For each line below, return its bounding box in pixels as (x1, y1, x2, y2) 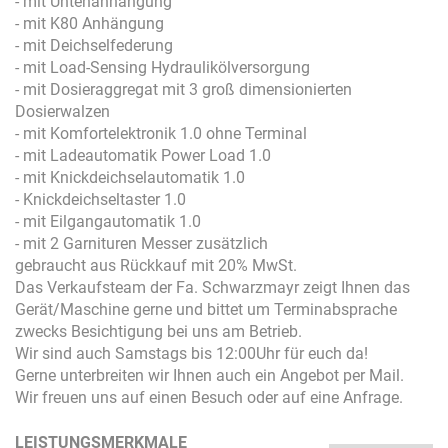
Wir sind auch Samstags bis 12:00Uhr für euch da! (15, 343, 368, 363)
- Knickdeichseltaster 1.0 (15, 189, 186, 209)
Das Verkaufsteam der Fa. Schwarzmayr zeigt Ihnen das (15, 277, 410, 297)
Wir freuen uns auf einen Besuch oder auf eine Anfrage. (15, 387, 403, 407)
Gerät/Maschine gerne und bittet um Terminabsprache (15, 299, 397, 319)
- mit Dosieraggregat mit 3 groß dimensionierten (15, 79, 352, 99)
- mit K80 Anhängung (15, 13, 164, 33)
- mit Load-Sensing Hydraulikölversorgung (15, 57, 310, 77)
